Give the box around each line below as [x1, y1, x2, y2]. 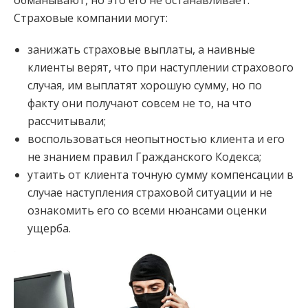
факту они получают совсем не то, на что [27, 96, 252, 111]
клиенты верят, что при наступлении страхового [27, 60, 294, 76]
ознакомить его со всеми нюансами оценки [27, 203, 267, 219]
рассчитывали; [27, 113, 106, 129]
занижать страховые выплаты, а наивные [27, 42, 255, 58]
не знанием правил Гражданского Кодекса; [27, 149, 261, 165]
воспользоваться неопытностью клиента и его [27, 131, 285, 147]
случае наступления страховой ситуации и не [27, 185, 272, 201]
